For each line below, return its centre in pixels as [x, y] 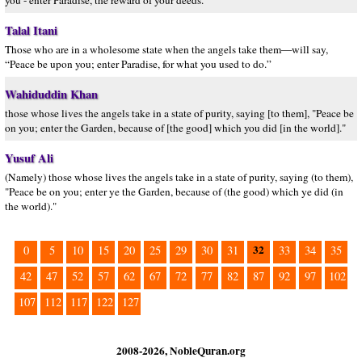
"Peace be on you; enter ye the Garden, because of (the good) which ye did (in [174, 192]
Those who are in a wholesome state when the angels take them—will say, [166, 49]
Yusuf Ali [29, 158]
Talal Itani [31, 30]
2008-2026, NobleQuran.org [181, 351]
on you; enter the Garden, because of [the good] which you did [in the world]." [175, 128]
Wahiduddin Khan [51, 94]
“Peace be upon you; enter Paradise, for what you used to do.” [138, 64]
